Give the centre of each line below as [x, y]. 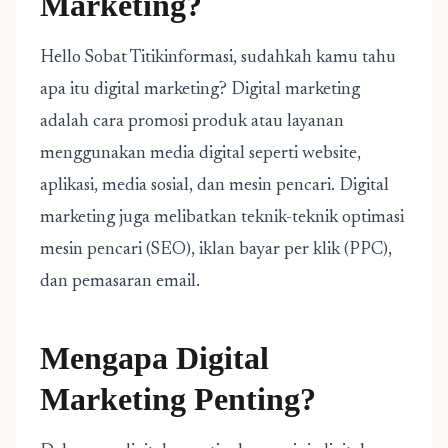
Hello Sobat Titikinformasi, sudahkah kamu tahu [218, 58]
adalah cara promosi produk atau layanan [192, 122]
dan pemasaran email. [120, 282]
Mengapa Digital [154, 358]
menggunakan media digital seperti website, [200, 154]
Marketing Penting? [178, 399]
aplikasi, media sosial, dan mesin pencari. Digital [214, 186]
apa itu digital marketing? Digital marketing [200, 90]
